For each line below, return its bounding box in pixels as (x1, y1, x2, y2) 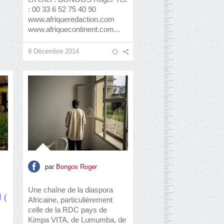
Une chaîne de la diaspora (28, 185, 113, 194)
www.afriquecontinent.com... (28, 25, 120, 33)
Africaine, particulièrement (28, 195, 112, 204)
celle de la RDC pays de (28, 205, 107, 214)
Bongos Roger (56, 162, 97, 170)
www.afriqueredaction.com (28, 15, 114, 23)
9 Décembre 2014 (28, 47, 79, 55)
